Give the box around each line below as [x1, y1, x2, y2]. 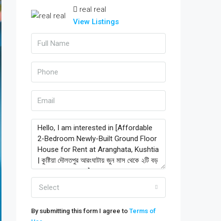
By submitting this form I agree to [31, 207, 129, 215]
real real [79, 5, 106, 14]
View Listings [73, 17, 119, 26]
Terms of [129, 207, 156, 215]
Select [39, 183, 59, 192]
